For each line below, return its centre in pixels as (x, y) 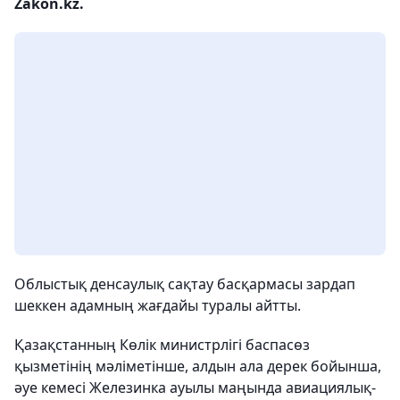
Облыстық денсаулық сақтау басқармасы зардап (185, 284)
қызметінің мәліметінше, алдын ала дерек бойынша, (198, 366)
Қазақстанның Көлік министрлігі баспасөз (162, 345)
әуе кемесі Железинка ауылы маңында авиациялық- (195, 387)
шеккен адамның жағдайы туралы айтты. (158, 305)
